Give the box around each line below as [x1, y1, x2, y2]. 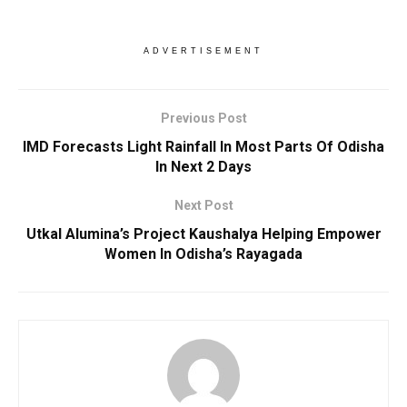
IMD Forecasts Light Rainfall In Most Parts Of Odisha [23, 138, 384, 156]
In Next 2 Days [155, 158, 252, 176]
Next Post [174, 198, 233, 213]
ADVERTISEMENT [144, 46, 263, 56]
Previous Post [160, 111, 247, 126]
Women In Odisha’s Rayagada [104, 245, 303, 263]
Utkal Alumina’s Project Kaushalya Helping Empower [25, 225, 382, 243]
